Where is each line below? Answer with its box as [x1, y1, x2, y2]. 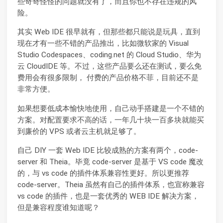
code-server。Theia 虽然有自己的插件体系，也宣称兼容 [17, 180, 205, 190]
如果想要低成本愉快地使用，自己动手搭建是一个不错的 [17, 104, 204, 113]
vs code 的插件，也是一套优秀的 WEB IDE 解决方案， [17, 192, 199, 201]
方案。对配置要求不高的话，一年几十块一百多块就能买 [17, 115, 204, 124]
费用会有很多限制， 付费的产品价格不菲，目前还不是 [17, 73, 199, 83]
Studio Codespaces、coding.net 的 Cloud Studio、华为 [17, 50, 201, 60]
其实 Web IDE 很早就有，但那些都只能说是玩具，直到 [17, 27, 200, 37]
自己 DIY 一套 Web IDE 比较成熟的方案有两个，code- [17, 146, 198, 155]
